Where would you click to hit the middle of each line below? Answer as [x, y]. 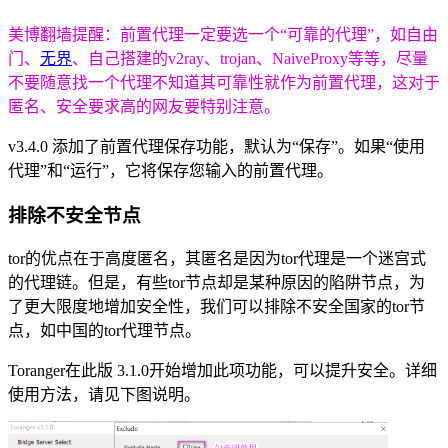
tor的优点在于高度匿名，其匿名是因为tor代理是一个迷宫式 [217, 259]
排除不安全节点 [74, 215]
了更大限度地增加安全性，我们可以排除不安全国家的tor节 [216, 307]
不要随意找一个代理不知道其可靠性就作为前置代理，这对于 [224, 82]
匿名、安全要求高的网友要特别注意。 [144, 106]
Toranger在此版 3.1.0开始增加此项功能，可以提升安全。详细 [222, 371]
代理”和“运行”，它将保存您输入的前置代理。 [170, 170]
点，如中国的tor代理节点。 [104, 331]
